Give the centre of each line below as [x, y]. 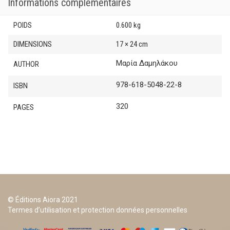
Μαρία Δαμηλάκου [147, 63]
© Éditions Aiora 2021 [43, 200]
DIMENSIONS [33, 44]
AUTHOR [26, 64]
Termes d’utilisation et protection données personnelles [98, 210]
